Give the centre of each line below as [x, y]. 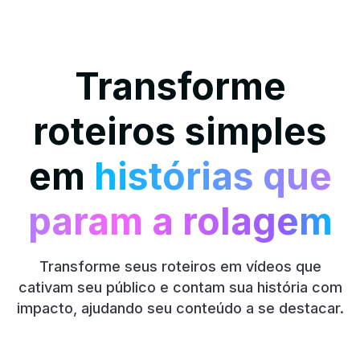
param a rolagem [180, 221]
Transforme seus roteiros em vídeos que [180, 266]
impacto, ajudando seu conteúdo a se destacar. [180, 308]
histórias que [213, 176]
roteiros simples [180, 131]
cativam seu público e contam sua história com [180, 287]
